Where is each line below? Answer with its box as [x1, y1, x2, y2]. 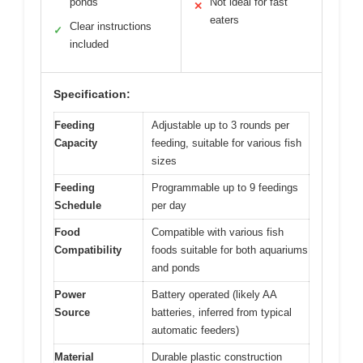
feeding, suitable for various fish [152, 137, 301, 150]
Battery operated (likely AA [152, 288, 277, 301]
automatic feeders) [152, 324, 239, 337]
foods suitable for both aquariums [152, 244, 308, 257]
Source [54, 306, 90, 319]
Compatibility [54, 244, 122, 257]
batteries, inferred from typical [152, 306, 292, 319]
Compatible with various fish [152, 226, 284, 239]
